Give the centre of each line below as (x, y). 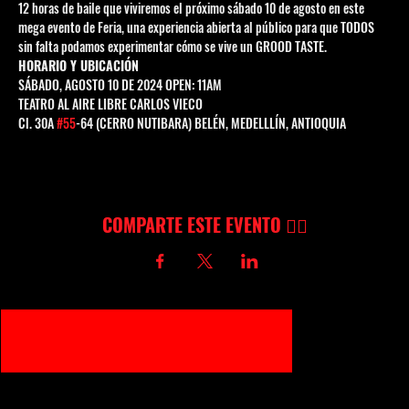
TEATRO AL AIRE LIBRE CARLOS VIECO (110, 104)
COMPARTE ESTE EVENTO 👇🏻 (204, 225)
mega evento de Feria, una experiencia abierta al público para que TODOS (198, 27)
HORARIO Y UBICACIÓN (79, 66)
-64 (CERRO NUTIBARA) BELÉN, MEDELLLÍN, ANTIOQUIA (211, 123)
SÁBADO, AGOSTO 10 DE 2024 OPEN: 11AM (120, 85)
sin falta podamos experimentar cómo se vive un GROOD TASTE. (173, 47)
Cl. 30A (37, 123)
